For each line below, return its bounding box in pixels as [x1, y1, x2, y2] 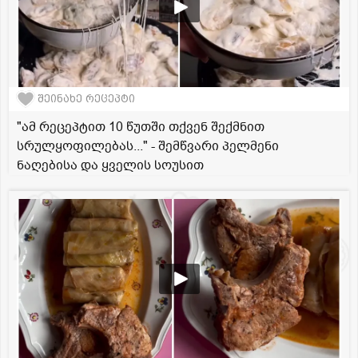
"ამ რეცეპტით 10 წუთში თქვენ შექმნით [17, 117, 265, 136]
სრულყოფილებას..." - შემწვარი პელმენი [17, 137, 279, 155]
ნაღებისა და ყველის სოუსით [17, 156, 204, 174]
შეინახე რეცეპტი [38, 93, 135, 105]
